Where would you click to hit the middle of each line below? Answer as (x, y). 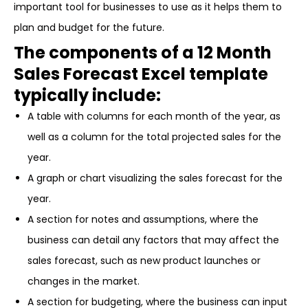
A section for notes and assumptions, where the (143, 219)
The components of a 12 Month (143, 53)
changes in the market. (84, 281)
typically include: (87, 95)
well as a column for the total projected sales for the (154, 137)
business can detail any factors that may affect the (153, 240)
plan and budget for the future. (89, 27)
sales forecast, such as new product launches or (144, 261)
